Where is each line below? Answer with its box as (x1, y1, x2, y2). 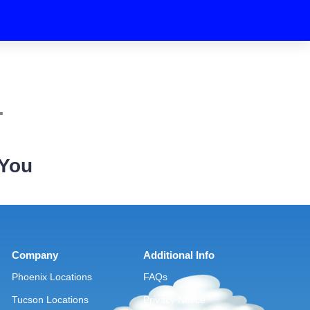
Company (11, 248, 58, 261)
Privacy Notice (143, 293, 206, 305)
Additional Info (143, 248, 215, 261)
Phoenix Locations (11, 271, 92, 282)
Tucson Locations (11, 293, 89, 305)
